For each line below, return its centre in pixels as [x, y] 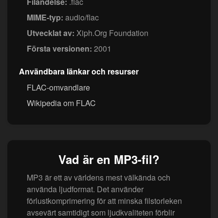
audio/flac [81, 18]
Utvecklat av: [51, 33]
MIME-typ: [45, 18]
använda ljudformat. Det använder [85, 189]
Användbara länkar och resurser [79, 72]
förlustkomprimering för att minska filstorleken [104, 201]
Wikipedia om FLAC [61, 103]
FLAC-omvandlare [58, 88]
